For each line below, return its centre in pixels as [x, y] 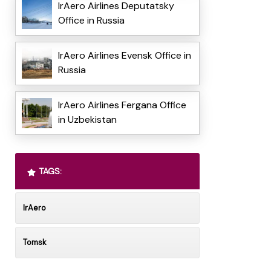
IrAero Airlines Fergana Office [122, 105]
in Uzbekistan [87, 120]
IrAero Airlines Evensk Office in [124, 56]
